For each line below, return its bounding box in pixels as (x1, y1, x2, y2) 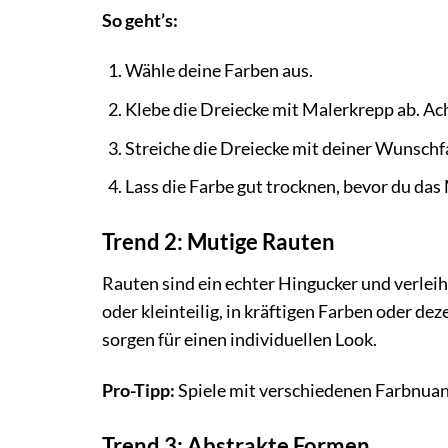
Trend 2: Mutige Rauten (102, 228, 335, 255)
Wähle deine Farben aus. (124, 60, 313, 82)
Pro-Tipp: (102, 379, 175, 401)
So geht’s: (102, 9, 178, 31)
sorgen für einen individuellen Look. (102, 329, 377, 350)
